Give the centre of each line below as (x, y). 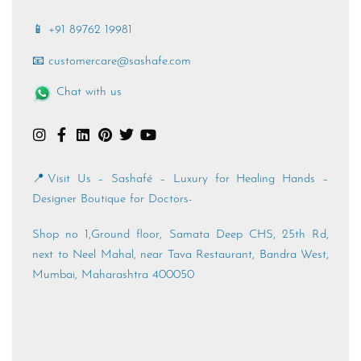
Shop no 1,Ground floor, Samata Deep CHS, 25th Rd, (180, 234)
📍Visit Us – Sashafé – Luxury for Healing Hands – (180, 179)
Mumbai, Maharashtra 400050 (113, 275)
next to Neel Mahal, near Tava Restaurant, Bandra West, (180, 255)
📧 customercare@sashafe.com (112, 61)
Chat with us (89, 93)
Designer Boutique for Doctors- (112, 199)
